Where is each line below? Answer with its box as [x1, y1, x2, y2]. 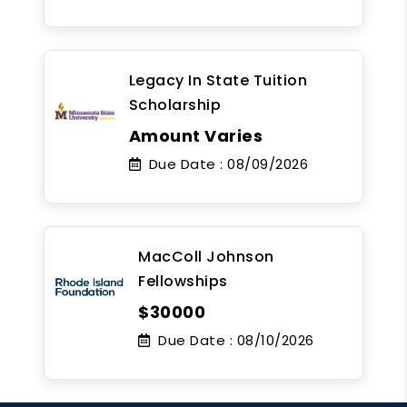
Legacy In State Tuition [128, 69, 308, 91]
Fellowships [138, 270, 228, 292]
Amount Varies [128, 124, 263, 147]
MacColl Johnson [138, 245, 274, 267]
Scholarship [128, 94, 222, 115]
